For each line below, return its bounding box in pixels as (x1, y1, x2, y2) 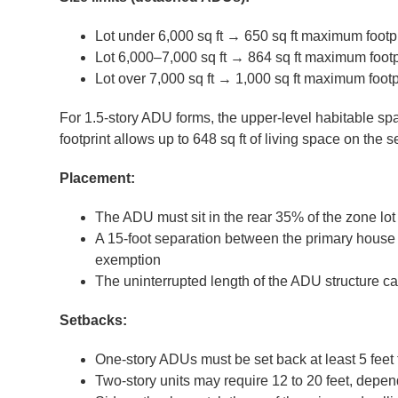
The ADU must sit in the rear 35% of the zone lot (95, 210, 396, 226)
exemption (95, 252, 162, 268)
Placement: (60, 171, 136, 187)
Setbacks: (60, 313, 128, 329)
